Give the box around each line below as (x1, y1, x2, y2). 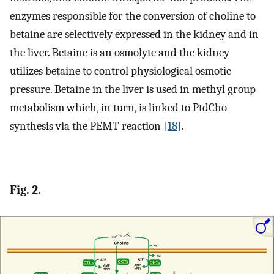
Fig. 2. (10, 183, 41, 198)
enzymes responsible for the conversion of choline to (10, 9, 256, 23)
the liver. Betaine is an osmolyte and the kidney (10, 45, 229, 59)
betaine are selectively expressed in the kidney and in (10, 27, 259, 41)
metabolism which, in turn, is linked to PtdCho (10, 100, 227, 114)
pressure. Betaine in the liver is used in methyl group (10, 82, 256, 96)
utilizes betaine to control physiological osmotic (10, 64, 231, 78)
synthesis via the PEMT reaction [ (10, 119, 168, 133)
